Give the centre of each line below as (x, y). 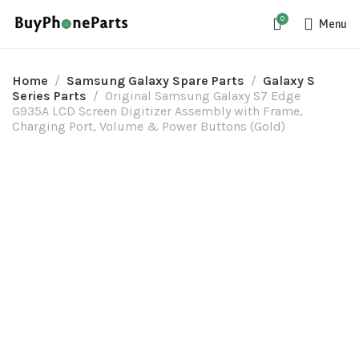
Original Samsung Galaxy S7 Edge (203, 96)
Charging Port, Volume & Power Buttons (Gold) (149, 126)
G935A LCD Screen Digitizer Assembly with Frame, (157, 111)
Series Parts (49, 96)
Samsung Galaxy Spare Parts (155, 81)
